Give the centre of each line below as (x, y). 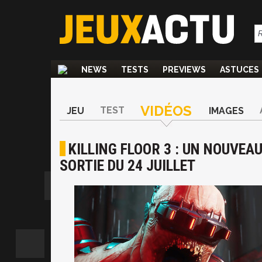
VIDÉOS (166, 111)
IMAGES (226, 111)
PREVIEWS (184, 70)
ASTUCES (239, 70)
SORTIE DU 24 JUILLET (127, 166)
